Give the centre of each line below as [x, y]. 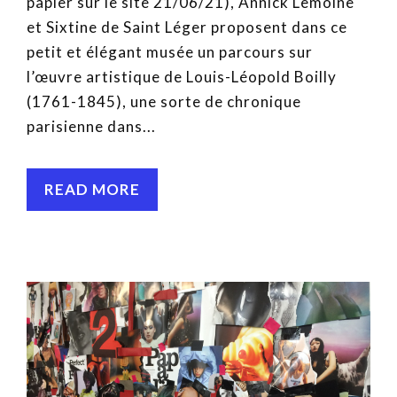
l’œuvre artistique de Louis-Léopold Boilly [182, 77]
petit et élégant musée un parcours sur [170, 52]
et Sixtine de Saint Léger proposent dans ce [187, 27]
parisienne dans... [91, 127]
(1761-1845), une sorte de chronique [164, 102]
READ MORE [92, 190]
